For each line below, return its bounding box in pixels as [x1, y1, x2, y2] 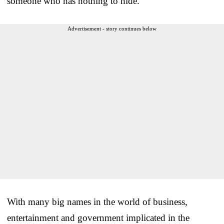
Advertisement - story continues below [67, 25, 156, 31]
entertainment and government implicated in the [7, 212, 189, 223]
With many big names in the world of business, [7, 196, 187, 207]
